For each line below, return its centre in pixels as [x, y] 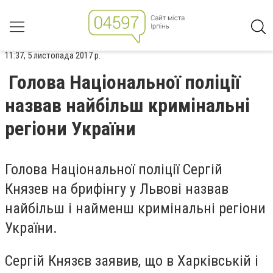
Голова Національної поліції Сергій [114, 169]
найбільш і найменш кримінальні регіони [135, 208]
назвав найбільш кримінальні [127, 105]
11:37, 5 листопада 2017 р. [53, 55]
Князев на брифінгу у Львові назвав [117, 189]
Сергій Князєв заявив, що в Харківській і [132, 261]
